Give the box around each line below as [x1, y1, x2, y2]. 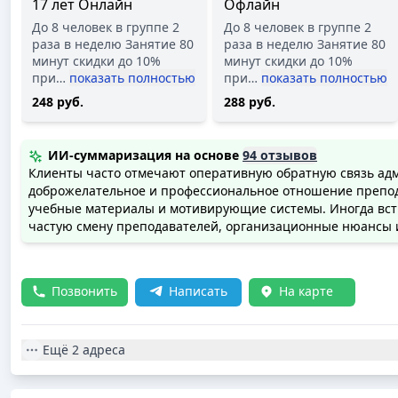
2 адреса [72, 341, 125, 358]
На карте [279, 283, 333, 299]
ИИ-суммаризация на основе [48, 147, 239, 163]
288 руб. [224, 93, 275, 110]
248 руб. [32, 93, 84, 110]
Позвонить [52, 283, 117, 299]
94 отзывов [243, 147, 317, 163]
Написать [169, 283, 227, 299]
